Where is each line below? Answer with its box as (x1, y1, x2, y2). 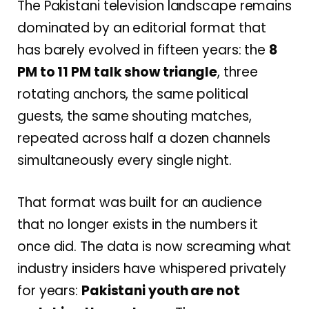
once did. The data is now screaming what (17, 237, 292, 257)
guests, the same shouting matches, (17, 107, 252, 126)
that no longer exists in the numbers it (17, 215, 259, 235)
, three (217, 63, 258, 82)
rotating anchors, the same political (17, 85, 248, 104)
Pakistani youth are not (81, 281, 240, 301)
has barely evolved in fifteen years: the (17, 41, 270, 60)
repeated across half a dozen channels (17, 129, 270, 148)
